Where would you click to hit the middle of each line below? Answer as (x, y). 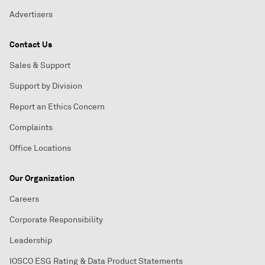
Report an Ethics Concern (57, 107)
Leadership (31, 240)
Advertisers (31, 14)
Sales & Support (40, 65)
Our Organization (42, 178)
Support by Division (46, 86)
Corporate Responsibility (56, 220)
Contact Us (31, 44)
